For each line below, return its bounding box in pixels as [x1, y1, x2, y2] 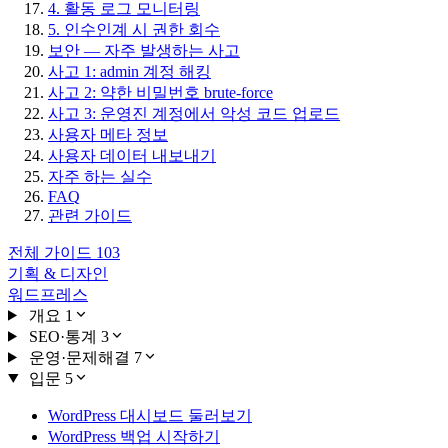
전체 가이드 [8, 243, 92, 261]
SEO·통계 [28, 327, 97, 345]
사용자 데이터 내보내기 [48, 146, 216, 164]
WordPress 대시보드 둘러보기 [48, 406, 252, 424]
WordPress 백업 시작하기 [48, 427, 220, 445]
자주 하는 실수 [48, 167, 152, 185]
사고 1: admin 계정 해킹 [48, 62, 211, 80]
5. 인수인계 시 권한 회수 [48, 20, 220, 38]
